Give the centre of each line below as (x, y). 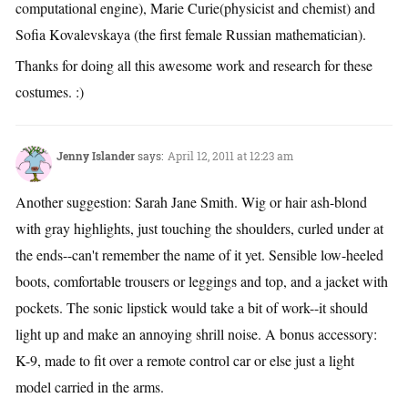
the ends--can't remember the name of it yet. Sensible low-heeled (199, 255)
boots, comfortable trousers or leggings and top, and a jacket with (202, 281)
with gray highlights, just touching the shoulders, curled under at (199, 229)
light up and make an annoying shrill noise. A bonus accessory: (196, 334)
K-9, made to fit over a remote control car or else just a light (185, 361)
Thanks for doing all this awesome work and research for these (194, 66)
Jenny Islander (96, 156)
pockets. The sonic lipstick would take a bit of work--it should (192, 308)
